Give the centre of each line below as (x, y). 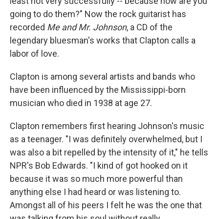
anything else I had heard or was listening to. (95, 192)
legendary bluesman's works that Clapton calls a (103, 40)
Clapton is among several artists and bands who (102, 77)
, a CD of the (150, 27)
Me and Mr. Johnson (87, 27)
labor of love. (34, 54)
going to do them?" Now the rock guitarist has (98, 14)
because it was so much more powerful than (96, 179)
